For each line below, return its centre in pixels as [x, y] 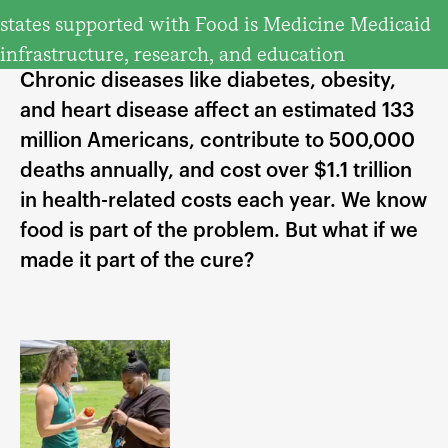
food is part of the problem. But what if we [219, 231]
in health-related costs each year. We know [223, 201]
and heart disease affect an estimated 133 [217, 111]
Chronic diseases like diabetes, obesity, [208, 81]
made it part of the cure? [137, 261]
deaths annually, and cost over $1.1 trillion [216, 171]
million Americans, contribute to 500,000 [217, 141]
